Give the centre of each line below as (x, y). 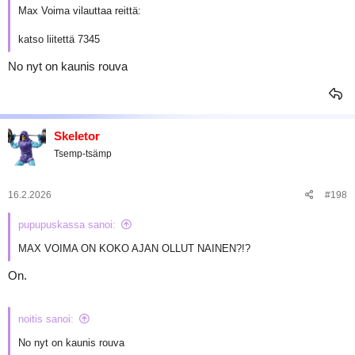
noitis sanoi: (46, 319)
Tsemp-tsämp (83, 154)
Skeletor (77, 136)
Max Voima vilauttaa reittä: (80, 10)
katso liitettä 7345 (59, 39)
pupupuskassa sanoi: (67, 224)
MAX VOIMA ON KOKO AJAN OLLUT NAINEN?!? (134, 248)
